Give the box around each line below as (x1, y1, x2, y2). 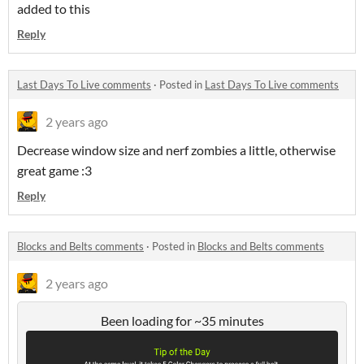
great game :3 (17, 162, 92, 178)
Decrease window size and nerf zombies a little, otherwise (17, 141, 336, 158)
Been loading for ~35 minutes (100, 312, 264, 328)
